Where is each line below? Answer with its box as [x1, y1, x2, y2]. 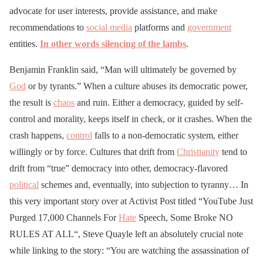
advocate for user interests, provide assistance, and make [9, 5, 217, 16]
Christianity [177, 146, 220, 157]
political [9, 179, 39, 190]
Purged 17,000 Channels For [9, 212, 119, 222]
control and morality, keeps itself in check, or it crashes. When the [9, 113, 252, 124]
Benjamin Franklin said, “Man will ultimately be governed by [9, 64, 237, 75]
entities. [9, 38, 40, 49]
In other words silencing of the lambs [40, 38, 186, 49]
